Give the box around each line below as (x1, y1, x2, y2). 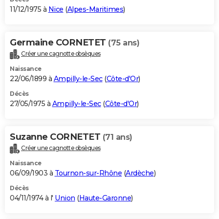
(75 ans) (108, 38, 139, 47)
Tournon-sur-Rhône (54, 168, 122, 177)
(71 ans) (102, 132, 132, 142)
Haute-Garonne (79, 193, 131, 202)
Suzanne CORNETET (10, 131, 103, 142)
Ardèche (126, 168, 154, 177)
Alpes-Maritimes (67, 4, 123, 14)
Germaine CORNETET (10, 37, 108, 48)
